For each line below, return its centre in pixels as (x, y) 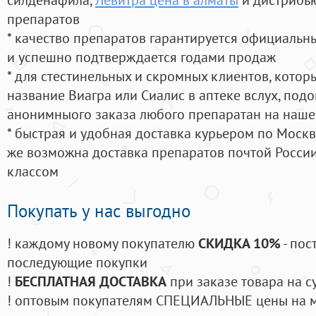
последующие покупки (77, 262)
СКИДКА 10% (239, 243)
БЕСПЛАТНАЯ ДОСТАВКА (91, 281)
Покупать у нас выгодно (99, 211)
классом (33, 171)
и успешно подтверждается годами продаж (141, 57)
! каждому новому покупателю (103, 243)
